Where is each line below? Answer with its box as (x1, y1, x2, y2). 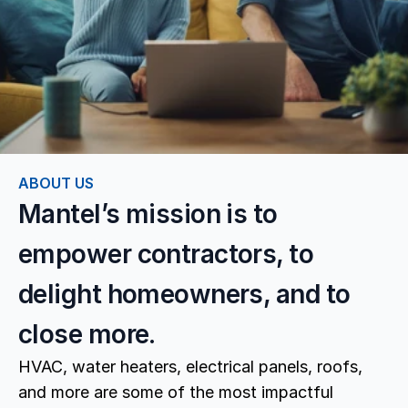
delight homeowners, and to (18, 279, 351, 310)
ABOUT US (18, 174, 94, 192)
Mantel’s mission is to (18, 199, 278, 229)
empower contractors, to (18, 239, 314, 270)
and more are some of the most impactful (18, 382, 333, 402)
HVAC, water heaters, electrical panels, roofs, (18, 357, 362, 376)
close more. (18, 319, 156, 350)
